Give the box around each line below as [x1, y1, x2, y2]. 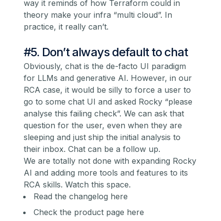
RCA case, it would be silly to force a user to [24, 85, 191, 95]
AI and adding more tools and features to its [24, 168, 188, 178]
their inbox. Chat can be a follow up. [24, 144, 160, 154]
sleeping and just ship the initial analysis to [24, 132, 181, 143]
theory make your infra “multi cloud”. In [24, 10, 172, 20]
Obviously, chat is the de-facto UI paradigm [24, 61, 186, 72]
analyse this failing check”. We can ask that [24, 109, 184, 119]
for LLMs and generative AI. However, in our [24, 73, 192, 83]
